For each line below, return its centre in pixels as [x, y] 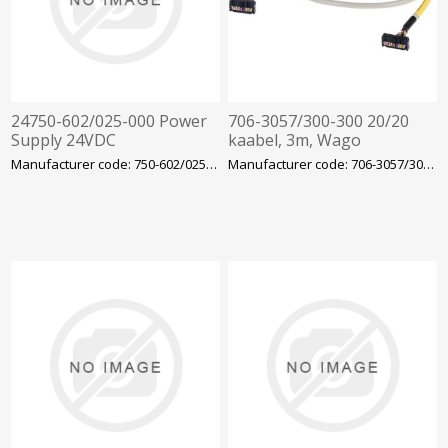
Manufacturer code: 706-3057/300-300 [429, 164]
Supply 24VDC [64, 140]
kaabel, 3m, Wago [295, 140]
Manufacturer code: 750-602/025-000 [212, 164]
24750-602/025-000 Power [109, 121]
